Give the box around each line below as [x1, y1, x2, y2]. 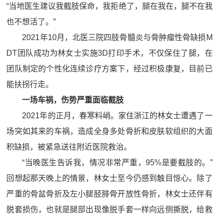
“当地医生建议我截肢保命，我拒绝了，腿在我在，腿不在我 [6, 2, 213, 10]
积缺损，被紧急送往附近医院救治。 [6, 143, 132, 151]
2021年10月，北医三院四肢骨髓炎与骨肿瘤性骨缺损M [22, 33, 213, 42]
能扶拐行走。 [6, 80, 54, 88]
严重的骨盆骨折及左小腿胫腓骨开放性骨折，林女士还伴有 [6, 190, 213, 198]
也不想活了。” [6, 18, 56, 26]
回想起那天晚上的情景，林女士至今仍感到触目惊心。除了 [6, 174, 213, 182]
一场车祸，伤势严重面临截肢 [22, 96, 124, 104]
